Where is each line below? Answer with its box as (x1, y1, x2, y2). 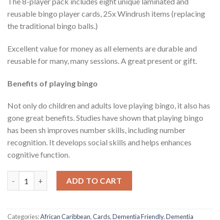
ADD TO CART (66, 176, 122, 186)
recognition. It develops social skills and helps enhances (7, 137, 192, 147)
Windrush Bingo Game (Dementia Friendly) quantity (7, 172, 181, 181)
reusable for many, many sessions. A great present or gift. (7, 55, 197, 65)
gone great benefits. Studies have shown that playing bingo (7, 113, 203, 123)
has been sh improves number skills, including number (7, 125, 186, 135)
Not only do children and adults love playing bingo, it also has (7, 101, 210, 110)
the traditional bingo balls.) (7, 21, 98, 31)
